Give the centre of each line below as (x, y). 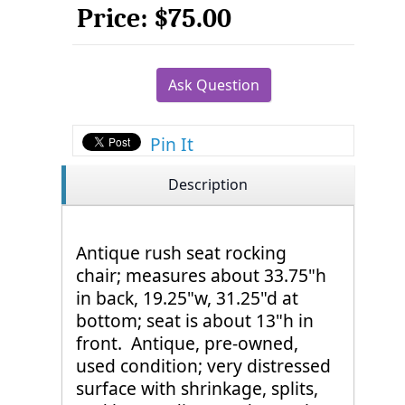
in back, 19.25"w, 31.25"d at (187, 298)
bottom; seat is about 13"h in (195, 320)
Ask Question (213, 85)
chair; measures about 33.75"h (201, 275)
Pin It (172, 144)
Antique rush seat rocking (181, 253)
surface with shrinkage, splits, (197, 388)
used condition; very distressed (203, 366)
